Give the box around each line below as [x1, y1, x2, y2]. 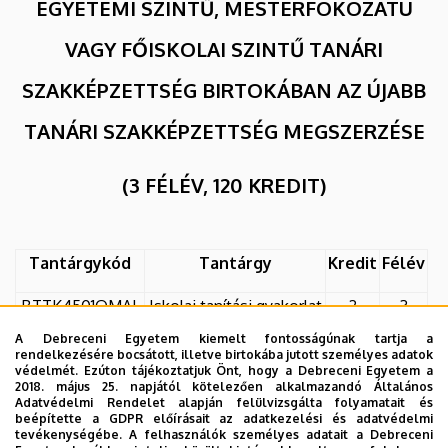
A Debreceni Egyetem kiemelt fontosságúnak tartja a [15, 331, 433, 346]
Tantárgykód [29, 252, 131, 273]
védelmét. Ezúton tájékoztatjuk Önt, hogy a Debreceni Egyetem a [15, 363, 433, 378]
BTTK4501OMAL [20, 295, 140, 316]
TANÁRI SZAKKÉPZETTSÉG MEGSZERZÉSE [23, 117, 425, 144]
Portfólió [203, 338, 267, 359]
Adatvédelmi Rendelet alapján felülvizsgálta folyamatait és [15, 395, 433, 410]
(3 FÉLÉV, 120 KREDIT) [122, 171, 326, 198]
